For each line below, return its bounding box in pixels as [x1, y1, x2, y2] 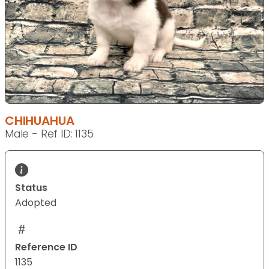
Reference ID [15, 240, 77, 255]
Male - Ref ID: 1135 [5, 127, 94, 142]
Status [15, 181, 47, 195]
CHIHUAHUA [5, 112, 74, 130]
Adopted [15, 196, 56, 210]
